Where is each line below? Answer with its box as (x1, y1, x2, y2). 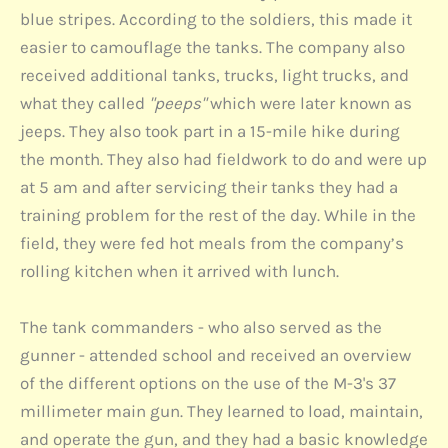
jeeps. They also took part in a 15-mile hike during (20, 121, 400, 142)
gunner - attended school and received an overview (20, 344, 411, 365)
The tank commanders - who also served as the (20, 316, 382, 337)
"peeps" (149, 93, 206, 114)
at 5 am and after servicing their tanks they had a (20, 177, 398, 198)
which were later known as (206, 93, 412, 114)
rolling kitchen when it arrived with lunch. (20, 261, 339, 282)
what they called (20, 93, 149, 114)
